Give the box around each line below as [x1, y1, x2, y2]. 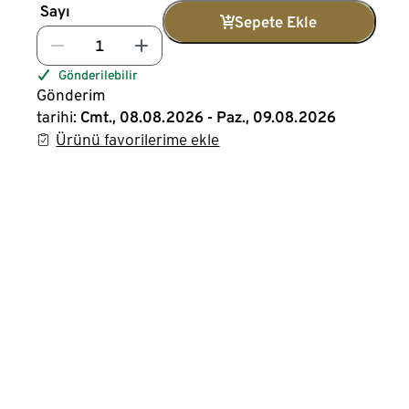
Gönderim [37, 86, 106, 104]
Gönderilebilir [58, 68, 139, 82]
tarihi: [37, 108, 78, 126]
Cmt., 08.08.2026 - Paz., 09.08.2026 [80, 108, 337, 126]
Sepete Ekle [235, 13, 318, 31]
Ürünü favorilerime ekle [56, 131, 220, 149]
